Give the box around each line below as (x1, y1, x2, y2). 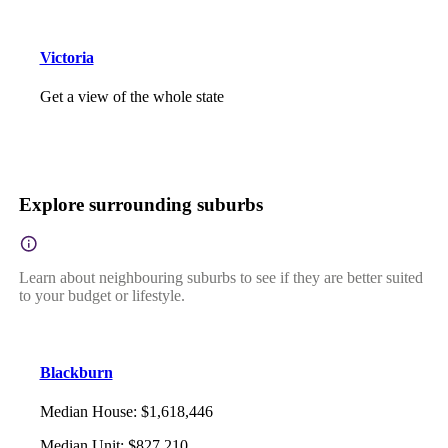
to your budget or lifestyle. (18, 287, 185, 305)
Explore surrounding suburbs (18, 193, 263, 215)
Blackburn (39, 363, 113, 381)
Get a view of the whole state (39, 88, 224, 106)
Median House (39, 403, 133, 421)
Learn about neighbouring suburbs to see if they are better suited (18, 269, 423, 287)
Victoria (39, 49, 94, 67)
